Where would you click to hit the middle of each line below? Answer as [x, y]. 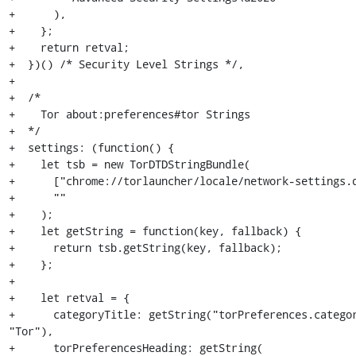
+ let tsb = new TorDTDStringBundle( [129, 164]
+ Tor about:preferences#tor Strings [129, 114]
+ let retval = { [69, 298]
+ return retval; [69, 47]
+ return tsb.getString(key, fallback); [145, 248]
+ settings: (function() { [91, 147]
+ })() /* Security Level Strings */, [126, 64]
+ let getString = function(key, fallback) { [155, 231]
